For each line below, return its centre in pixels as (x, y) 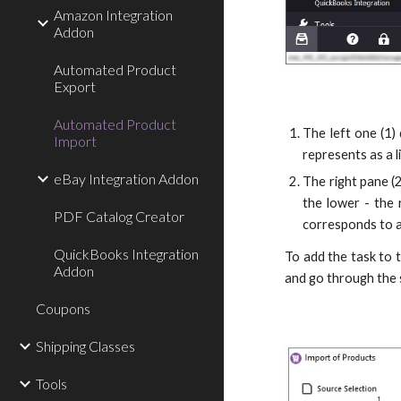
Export (75, 86)
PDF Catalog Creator (119, 216)
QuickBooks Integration (126, 254)
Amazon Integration (113, 15)
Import (75, 141)
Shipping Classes (85, 346)
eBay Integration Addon (126, 179)
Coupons (63, 308)
